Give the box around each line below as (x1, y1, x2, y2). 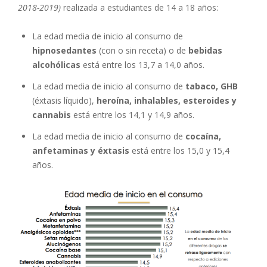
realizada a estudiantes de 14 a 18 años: (61, 1, 218, 13)
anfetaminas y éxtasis (32, 144, 129, 156)
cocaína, (185, 130, 221, 142)
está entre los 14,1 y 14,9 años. (71, 108, 194, 120)
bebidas (188, 44, 222, 56)
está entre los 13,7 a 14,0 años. (80, 58, 204, 70)
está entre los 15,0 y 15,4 (129, 144, 229, 156)
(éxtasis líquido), (32, 94, 97, 106)
